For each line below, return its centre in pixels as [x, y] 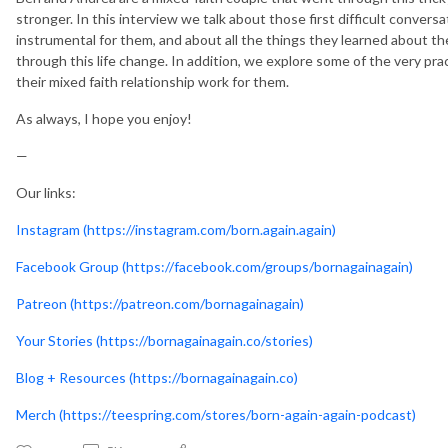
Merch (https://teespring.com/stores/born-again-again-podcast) [216, 414]
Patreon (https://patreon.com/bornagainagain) [160, 303]
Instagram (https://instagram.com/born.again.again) [176, 229]
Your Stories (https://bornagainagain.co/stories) [164, 340]
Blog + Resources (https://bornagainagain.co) [157, 377]
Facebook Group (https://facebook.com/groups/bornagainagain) [214, 266]
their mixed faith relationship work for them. [152, 81]
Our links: [46, 192]
